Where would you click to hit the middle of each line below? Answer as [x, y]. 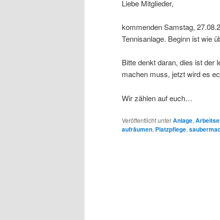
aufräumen [137, 129]
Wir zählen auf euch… [157, 98]
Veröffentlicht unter [147, 120]
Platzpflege [171, 129]
